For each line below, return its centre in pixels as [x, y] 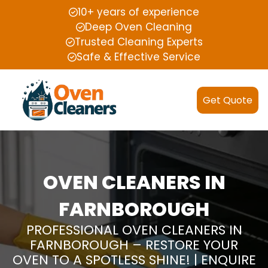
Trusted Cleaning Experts [138, 42]
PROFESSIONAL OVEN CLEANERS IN [134, 230]
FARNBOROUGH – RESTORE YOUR [134, 245]
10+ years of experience [138, 12]
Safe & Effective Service [138, 57]
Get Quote [228, 100]
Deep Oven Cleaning [138, 27]
